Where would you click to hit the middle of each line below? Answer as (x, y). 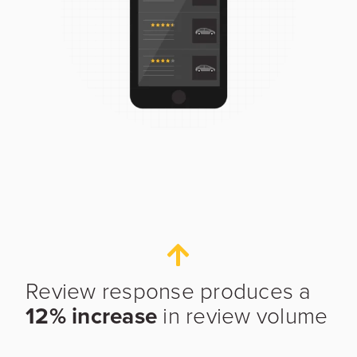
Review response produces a (169, 291)
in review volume (243, 316)
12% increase (91, 316)
